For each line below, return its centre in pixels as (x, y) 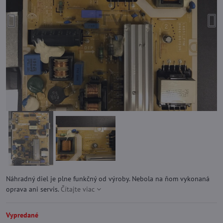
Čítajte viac (78, 189)
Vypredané (22, 215)
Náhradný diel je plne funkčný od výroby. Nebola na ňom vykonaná (108, 179)
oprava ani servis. (33, 189)
